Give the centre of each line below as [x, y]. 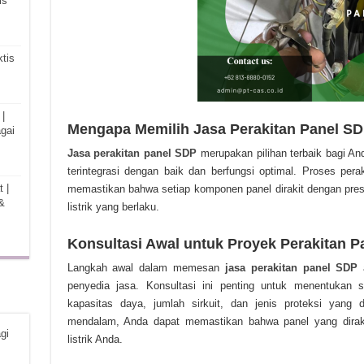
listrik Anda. [95, 339]
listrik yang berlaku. [113, 207]
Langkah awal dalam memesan [146, 268]
